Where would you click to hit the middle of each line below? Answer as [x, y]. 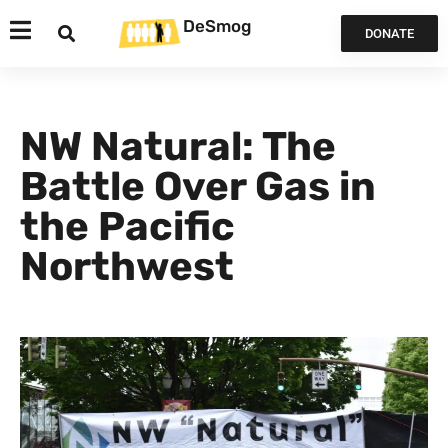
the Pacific [127, 226]
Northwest [127, 266]
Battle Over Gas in [198, 186]
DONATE [389, 33]
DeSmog [217, 25]
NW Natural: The [178, 146]
